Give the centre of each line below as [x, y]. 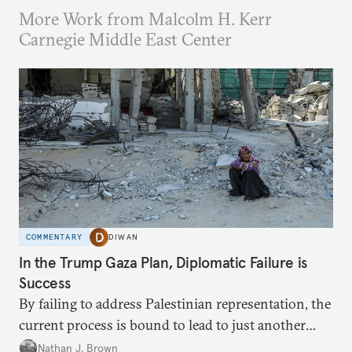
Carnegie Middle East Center [125, 39]
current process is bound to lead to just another [162, 325]
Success [45, 283]
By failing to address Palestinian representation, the [175, 304]
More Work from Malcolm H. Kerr [145, 19]
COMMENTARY [54, 237]
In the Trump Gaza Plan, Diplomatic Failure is [163, 263]
